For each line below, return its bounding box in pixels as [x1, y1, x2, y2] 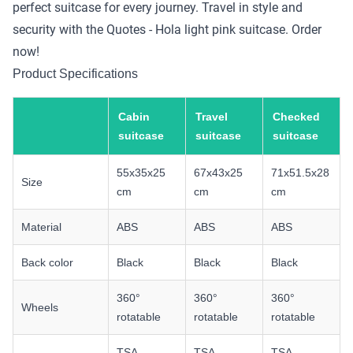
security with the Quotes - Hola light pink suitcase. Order [13, 21, 321, 37]
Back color [21, 255, 73, 269]
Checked [273, 110, 320, 123]
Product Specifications [13, 66, 138, 80]
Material [21, 220, 61, 233]
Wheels [21, 300, 58, 314]
